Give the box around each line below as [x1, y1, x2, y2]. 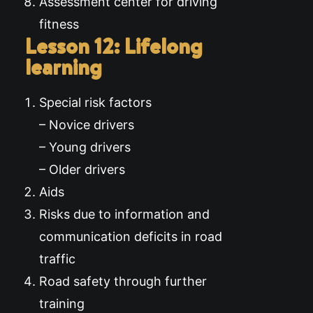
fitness [39, 17, 79, 32]
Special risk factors [39, 95, 152, 110]
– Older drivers [39, 162, 125, 177]
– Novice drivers [39, 117, 134, 133]
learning [25, 52, 102, 82]
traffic [39, 252, 75, 267]
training [39, 296, 85, 312]
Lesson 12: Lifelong [25, 31, 203, 61]
